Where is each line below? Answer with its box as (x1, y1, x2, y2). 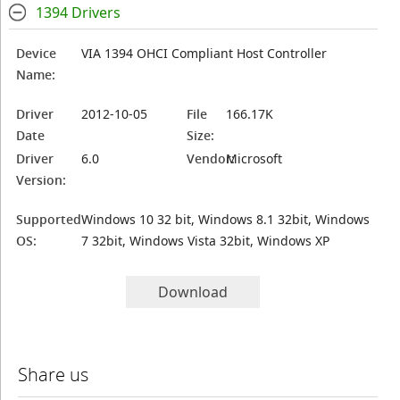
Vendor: (187, 150, 236, 167)
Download (158, 282, 229, 302)
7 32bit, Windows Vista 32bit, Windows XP (81, 232, 330, 249)
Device (16, 45, 57, 62)
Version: (16, 171, 67, 188)
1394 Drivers (35, 3, 121, 22)
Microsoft (226, 150, 283, 167)
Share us (17, 362, 88, 387)
